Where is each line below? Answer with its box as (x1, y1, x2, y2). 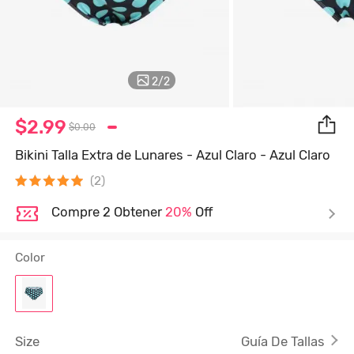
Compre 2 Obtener (51, 204, 165, 220)
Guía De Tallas (240, 333, 325, 349)
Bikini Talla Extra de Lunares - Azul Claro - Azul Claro (15, 147, 331, 164)
